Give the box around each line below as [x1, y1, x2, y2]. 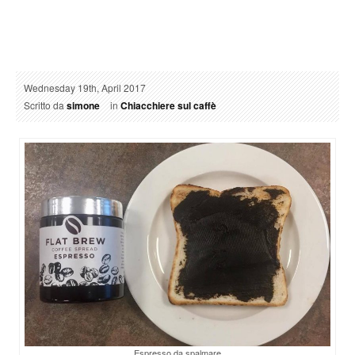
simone [67, 97, 100, 113]
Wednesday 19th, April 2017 [24, 80, 146, 94]
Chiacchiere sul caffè [120, 97, 216, 113]
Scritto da [24, 97, 67, 112]
